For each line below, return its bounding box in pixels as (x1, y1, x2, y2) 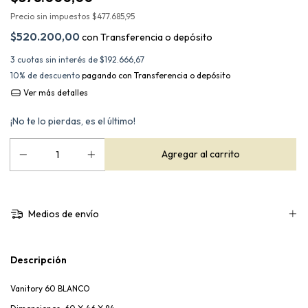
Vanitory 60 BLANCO (10, 283, 90, 294)
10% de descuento (10, 70, 80, 81)
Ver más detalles (21, 87, 88, 98)
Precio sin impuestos (10, 11, 92, 22)
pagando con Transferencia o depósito (80, 70, 230, 81)
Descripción (10, 253, 67, 266)
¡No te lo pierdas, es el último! (10, 115, 135, 128)
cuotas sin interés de (17, 54, 100, 65)
